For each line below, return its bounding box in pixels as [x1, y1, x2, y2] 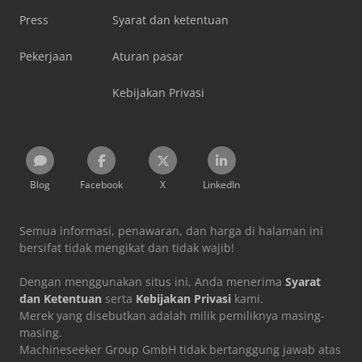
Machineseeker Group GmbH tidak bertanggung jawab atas [19, 341, 341, 357]
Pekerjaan [19, 48, 73, 64]
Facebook [80, 177, 123, 192]
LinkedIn [203, 177, 240, 192]
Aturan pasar [112, 48, 183, 64]
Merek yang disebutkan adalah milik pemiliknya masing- [19, 307, 325, 323]
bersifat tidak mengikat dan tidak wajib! [19, 239, 234, 255]
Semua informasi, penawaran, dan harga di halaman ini [19, 222, 323, 238]
